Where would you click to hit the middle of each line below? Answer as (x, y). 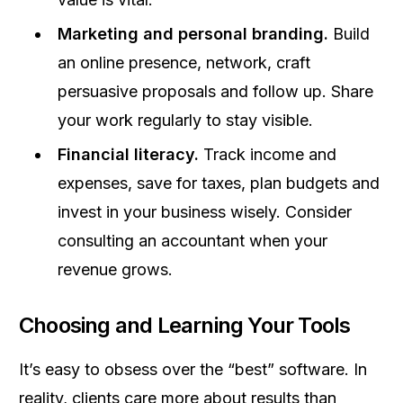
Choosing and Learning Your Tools (185, 325)
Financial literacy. (128, 154)
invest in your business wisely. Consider (205, 212)
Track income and (268, 154)
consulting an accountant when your (193, 241)
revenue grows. (115, 269)
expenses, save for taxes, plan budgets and (219, 183)
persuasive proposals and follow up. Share (215, 91)
